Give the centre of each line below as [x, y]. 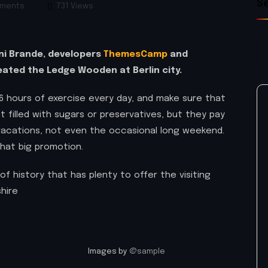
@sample [147, 252]
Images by [109, 252]
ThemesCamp [135, 55]
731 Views [74, 7]
